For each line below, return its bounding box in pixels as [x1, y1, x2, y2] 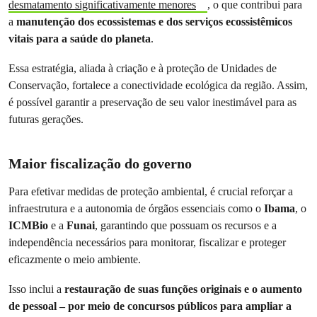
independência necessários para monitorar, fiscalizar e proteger [8, 236, 286, 249]
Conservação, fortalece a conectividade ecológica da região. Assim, [8, 79, 308, 92]
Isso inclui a [8, 282, 64, 296]
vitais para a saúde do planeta [8, 32, 151, 45]
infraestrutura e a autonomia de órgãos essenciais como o [8, 202, 261, 215]
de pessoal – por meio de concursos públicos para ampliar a [8, 299, 292, 313]
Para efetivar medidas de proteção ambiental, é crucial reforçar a [8, 185, 293, 198]
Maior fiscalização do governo [8, 156, 192, 171]
